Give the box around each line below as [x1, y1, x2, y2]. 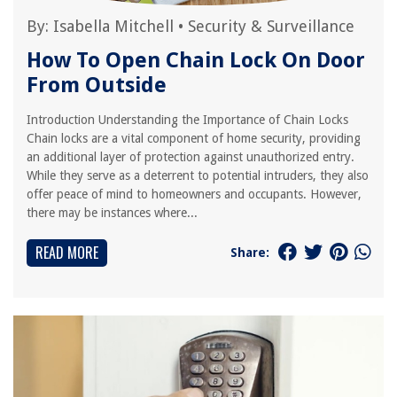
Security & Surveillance [188, 17, 354, 35]
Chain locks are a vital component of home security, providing [27, 131, 361, 145]
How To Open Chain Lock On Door [27, 48, 365, 73]
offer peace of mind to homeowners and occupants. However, [27, 187, 362, 201]
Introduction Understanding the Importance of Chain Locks [27, 113, 348, 127]
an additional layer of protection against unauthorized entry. [27, 150, 354, 164]
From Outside [27, 73, 167, 97]
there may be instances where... [27, 206, 198, 220]
